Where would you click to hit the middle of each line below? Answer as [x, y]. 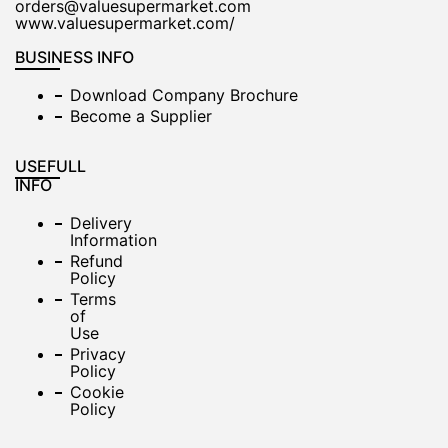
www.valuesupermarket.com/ [125, 23]
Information [113, 240]
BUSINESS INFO [74, 57]
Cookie [97, 392]
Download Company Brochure [184, 95]
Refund [96, 261]
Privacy [98, 354]
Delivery [101, 223]
